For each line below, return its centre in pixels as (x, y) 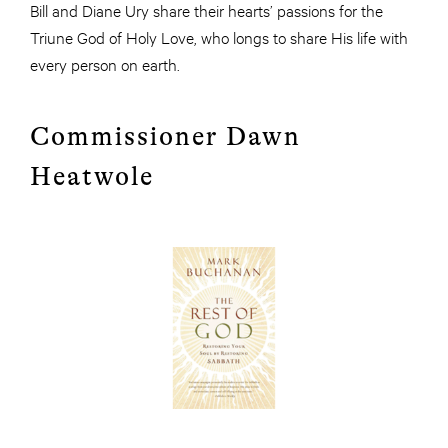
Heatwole (92, 177)
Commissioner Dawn (165, 137)
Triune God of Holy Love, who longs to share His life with (219, 37)
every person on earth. (105, 64)
